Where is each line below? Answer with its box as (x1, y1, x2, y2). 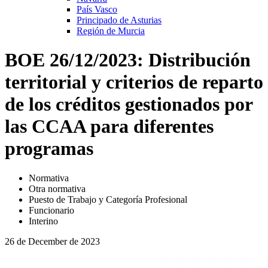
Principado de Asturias (77, 14, 162, 25)
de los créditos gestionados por (5, 93, 252, 115)
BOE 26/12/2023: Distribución (5, 49, 251, 71)
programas (5, 138, 93, 160)
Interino (29, 215, 58, 226)
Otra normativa (29, 183, 86, 194)
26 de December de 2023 (5, 236, 100, 246)
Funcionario (29, 205, 74, 215)
